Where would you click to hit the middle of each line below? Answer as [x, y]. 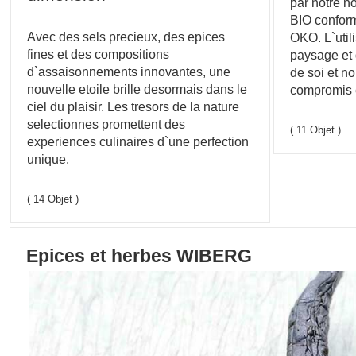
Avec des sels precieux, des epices [126, 37]
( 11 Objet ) [315, 130]
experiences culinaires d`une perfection [138, 142]
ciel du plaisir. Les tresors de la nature [133, 107]
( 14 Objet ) [53, 199]
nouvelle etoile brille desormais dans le [137, 89]
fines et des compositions [99, 54]
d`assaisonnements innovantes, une [129, 72]
